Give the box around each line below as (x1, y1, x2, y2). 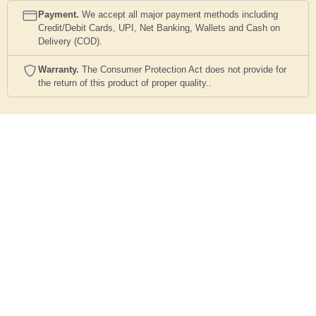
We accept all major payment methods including (79, 9, 278, 20)
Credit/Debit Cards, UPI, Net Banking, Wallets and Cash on (38, 23, 280, 34)
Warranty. (38, 64, 79, 75)
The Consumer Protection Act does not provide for (79, 64, 286, 75)
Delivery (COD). (38, 36, 102, 47)
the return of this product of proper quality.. (38, 78, 212, 89)
